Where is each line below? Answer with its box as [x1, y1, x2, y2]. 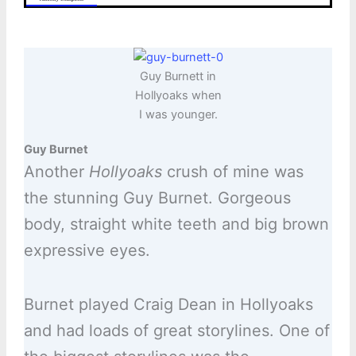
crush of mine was [161, 162, 304, 182]
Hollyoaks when [134, 88, 222, 103]
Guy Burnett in [140, 69, 216, 84]
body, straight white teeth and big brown [23, 215, 329, 234]
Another [23, 162, 89, 182]
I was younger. [138, 107, 218, 122]
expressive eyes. [23, 241, 150, 261]
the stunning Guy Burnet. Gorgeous [23, 188, 291, 208]
